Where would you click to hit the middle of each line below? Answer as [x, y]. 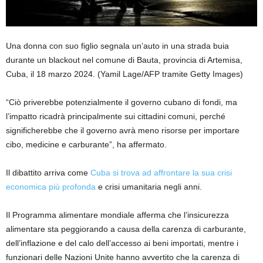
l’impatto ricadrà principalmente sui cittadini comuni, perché [116, 116]
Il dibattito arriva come [48, 172]
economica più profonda [51, 186]
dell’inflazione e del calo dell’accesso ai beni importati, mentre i [122, 243]
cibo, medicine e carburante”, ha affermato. [86, 144]
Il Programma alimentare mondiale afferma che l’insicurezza [117, 215]
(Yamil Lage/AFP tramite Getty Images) [170, 74]
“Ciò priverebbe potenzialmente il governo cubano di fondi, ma [122, 102]
